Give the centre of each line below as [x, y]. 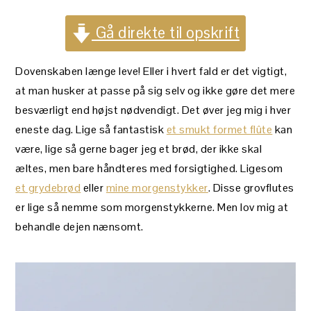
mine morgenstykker [157, 188]
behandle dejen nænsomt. [79, 227]
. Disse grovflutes [251, 188]
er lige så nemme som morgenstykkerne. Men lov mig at [152, 208]
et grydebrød [48, 188]
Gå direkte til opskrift [166, 33]
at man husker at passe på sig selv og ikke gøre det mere [155, 91]
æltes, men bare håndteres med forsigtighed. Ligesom [149, 169]
